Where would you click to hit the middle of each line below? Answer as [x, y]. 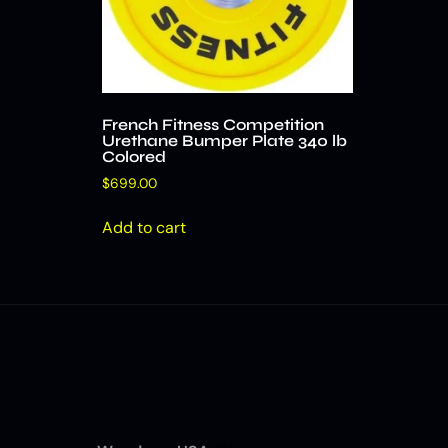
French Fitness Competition [213, 125]
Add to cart [144, 228]
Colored [134, 157]
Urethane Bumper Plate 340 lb [224, 141]
